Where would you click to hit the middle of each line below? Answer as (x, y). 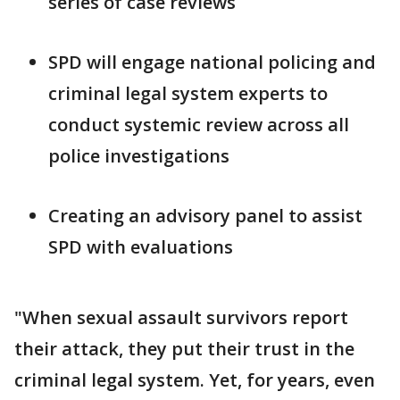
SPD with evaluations (141, 247)
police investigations (139, 156)
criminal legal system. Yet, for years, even (195, 380)
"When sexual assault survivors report (181, 317)
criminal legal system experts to (188, 93)
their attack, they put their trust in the (184, 349)
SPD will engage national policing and (212, 62)
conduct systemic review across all (199, 125)
